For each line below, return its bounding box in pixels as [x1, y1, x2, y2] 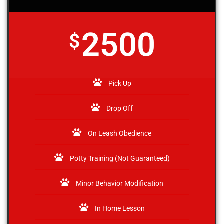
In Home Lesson [94, 204, 145, 212]
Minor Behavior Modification [76, 179, 163, 187]
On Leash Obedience [88, 129, 151, 137]
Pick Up [108, 79, 131, 87]
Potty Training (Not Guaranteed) [69, 154, 170, 162]
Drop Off [106, 104, 133, 112]
